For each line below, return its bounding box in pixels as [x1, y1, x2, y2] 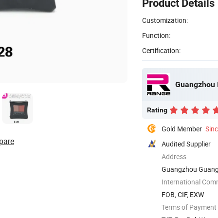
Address [162, 151, 186, 161]
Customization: [142, 15, 188, 25]
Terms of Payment [162, 202, 217, 212]
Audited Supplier [162, 139, 211, 148]
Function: [142, 30, 170, 40]
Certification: [142, 45, 181, 55]
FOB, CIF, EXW [162, 189, 204, 199]
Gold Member [162, 124, 202, 133]
